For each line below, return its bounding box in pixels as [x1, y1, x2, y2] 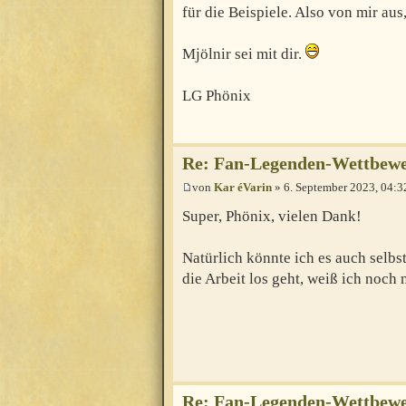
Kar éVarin [214, 180, 272, 195]
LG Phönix [182, 87, 251, 105]
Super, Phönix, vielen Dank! [182, 208, 362, 226]
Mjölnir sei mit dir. [182, 45, 305, 63]
